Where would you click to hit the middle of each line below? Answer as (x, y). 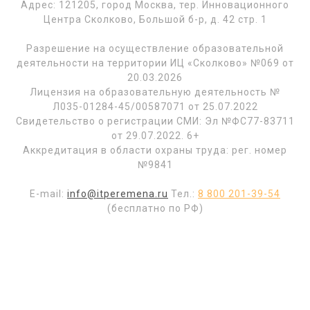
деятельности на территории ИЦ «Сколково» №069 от (155, 63)
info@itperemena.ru (118, 194)
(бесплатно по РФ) (155, 209)
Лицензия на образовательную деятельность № (155, 92)
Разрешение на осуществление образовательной (155, 49)
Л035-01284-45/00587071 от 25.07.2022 (155, 107)
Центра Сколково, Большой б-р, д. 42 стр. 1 (155, 20)
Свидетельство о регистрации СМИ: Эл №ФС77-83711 (155, 121)
